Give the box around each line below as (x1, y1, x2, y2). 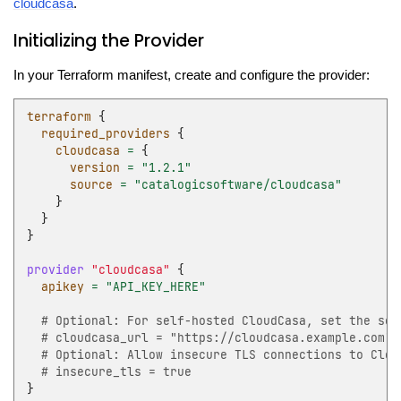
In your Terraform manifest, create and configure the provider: (13, 68, 370, 83)
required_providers (40, 126, 170, 141)
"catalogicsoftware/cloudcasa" (133, 177, 342, 192)
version (69, 160, 120, 175)
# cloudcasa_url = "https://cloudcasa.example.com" (26, 330, 392, 346)
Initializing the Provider (13, 29, 204, 54)
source (69, 177, 113, 192)
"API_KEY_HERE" (105, 279, 206, 294)
